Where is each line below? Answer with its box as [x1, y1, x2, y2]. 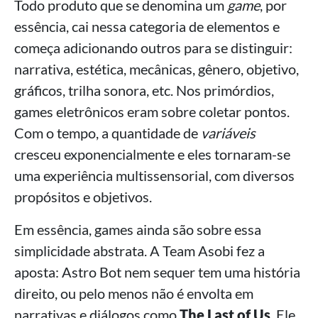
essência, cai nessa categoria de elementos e [14, 18, 280, 35]
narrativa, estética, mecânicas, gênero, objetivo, [14, 60, 299, 77]
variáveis [201, 124, 256, 141]
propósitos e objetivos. [14, 188, 152, 205]
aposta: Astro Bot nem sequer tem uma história [14, 263, 300, 280]
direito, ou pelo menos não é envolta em [14, 285, 253, 302]
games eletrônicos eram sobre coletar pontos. [14, 103, 290, 120]
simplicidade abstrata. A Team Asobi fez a [14, 242, 265, 259]
